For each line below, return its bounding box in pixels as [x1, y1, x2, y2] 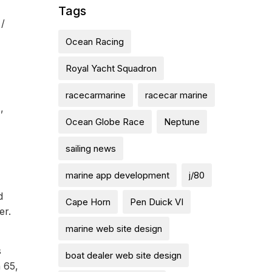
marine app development [66, 169, 169, 181]
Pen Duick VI [130, 196, 183, 208]
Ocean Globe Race [66, 116, 144, 127]
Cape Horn [66, 196, 110, 208]
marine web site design [66, 223, 162, 234]
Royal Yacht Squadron [66, 63, 157, 74]
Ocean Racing [66, 36, 124, 47]
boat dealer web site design [66, 250, 182, 261]
